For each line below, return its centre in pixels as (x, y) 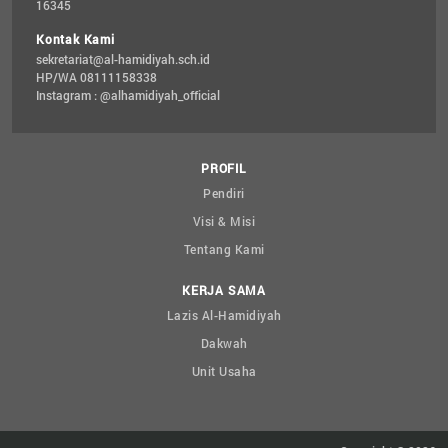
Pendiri (224, 193)
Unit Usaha (224, 371)
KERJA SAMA (224, 290)
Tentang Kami (224, 249)
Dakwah (224, 343)
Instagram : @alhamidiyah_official (128, 95)
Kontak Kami (75, 39)
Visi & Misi (224, 221)
